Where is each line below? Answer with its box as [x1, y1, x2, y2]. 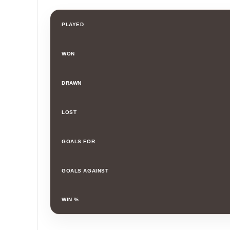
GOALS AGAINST [62, 168, 109, 174]
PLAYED [62, 22, 84, 27]
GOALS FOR [62, 139, 95, 144]
